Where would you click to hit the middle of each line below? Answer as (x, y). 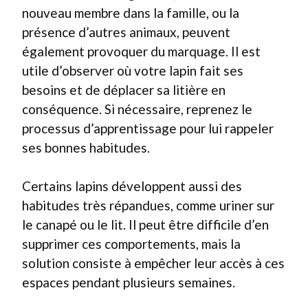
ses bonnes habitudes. (86, 147)
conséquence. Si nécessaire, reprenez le (137, 109)
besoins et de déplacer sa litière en (124, 89)
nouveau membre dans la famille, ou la (131, 12)
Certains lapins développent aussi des (132, 186)
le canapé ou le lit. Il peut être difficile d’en (145, 224)
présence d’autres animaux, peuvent (126, 32)
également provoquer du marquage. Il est (141, 51)
